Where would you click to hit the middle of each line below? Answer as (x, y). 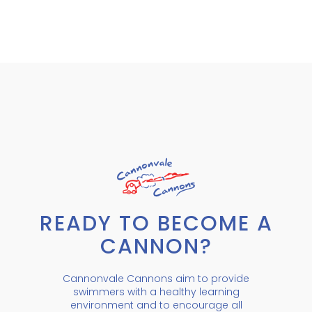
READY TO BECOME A (156, 223)
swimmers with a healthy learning (156, 291)
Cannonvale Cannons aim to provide (156, 278)
